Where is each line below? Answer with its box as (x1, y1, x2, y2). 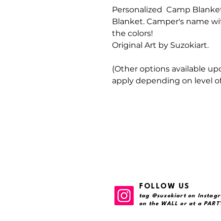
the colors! (112, 29, 153, 38)
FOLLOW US (139, 183, 190, 191)
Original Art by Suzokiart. (112, 40, 209, 50)
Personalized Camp (112, 5, 192, 15)
